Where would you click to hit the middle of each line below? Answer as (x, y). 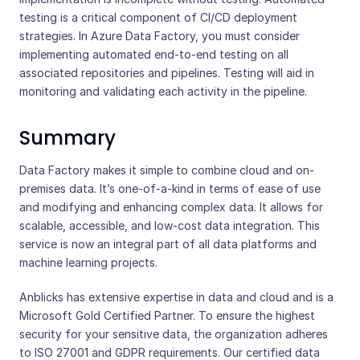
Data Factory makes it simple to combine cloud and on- (167, 170)
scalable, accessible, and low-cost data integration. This (170, 226)
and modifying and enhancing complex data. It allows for (171, 207)
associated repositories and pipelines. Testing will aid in (167, 73)
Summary (67, 138)
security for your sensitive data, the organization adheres (174, 334)
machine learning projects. (88, 263)
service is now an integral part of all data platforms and (168, 244)
